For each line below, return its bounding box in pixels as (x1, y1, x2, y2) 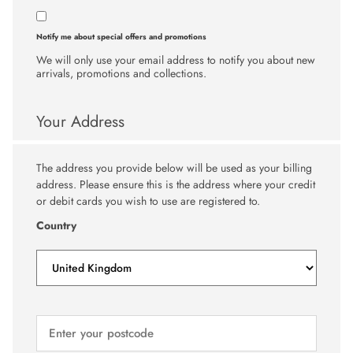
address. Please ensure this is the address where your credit (36, 176, 315, 192)
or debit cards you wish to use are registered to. (36, 192, 260, 209)
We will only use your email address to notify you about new (36, 51, 315, 68)
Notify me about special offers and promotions (36, 30, 206, 43)
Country (36, 217, 76, 233)
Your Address (36, 110, 124, 133)
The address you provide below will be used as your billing (36, 159, 312, 176)
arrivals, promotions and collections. (36, 65, 206, 81)
